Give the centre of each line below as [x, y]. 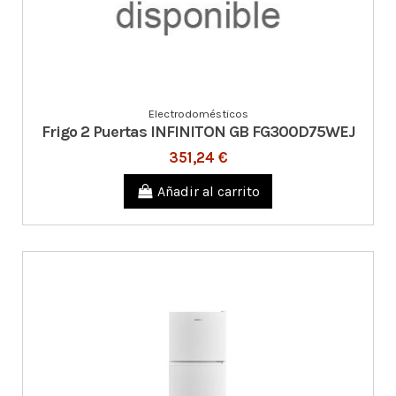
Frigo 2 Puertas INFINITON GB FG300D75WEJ [198, 131]
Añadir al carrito [209, 191]
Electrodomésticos [198, 113]
